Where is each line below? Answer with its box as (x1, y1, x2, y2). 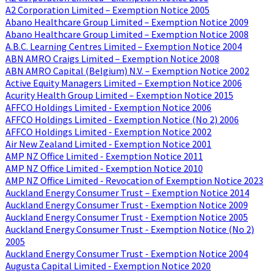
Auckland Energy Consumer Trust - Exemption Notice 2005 (5, 210, 248, 223)
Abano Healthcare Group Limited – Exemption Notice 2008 (5, 27, 249, 40)
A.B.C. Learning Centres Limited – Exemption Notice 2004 (5, 40, 242, 52)
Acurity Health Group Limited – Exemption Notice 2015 (5, 88, 233, 101)
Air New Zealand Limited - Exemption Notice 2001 (5, 137, 211, 150)
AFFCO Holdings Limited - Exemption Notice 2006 (5, 101, 211, 113)
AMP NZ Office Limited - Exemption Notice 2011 (5, 149, 203, 162)
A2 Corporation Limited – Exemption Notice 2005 (5, 3, 210, 16)
